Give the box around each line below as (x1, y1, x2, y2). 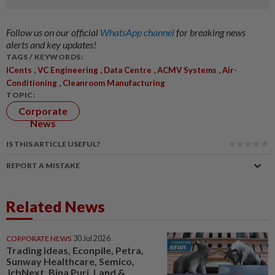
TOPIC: (6, 90, 35, 99)
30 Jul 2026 (73, 233, 110, 243)
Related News (6, 196, 105, 215)
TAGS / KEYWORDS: (6, 52, 83, 61)
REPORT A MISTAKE (6, 160, 80, 170)
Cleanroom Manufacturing (63, 77, 165, 88)
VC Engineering (37, 64, 98, 75)
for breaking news (176, 26, 246, 38)
